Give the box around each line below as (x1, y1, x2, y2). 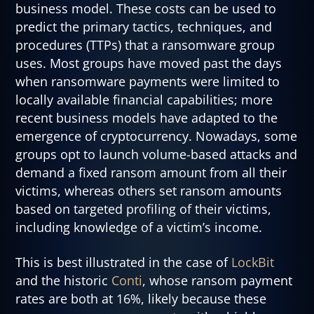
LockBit (231, 253, 275, 271)
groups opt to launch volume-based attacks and (15, 146, 298, 163)
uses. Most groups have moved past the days (15, 55, 282, 72)
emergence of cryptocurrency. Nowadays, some (15, 128, 298, 145)
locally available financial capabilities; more (15, 91, 273, 109)
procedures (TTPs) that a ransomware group (15, 36, 275, 54)
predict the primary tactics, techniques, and (15, 18, 273, 36)
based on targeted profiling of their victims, (15, 200, 272, 218)
